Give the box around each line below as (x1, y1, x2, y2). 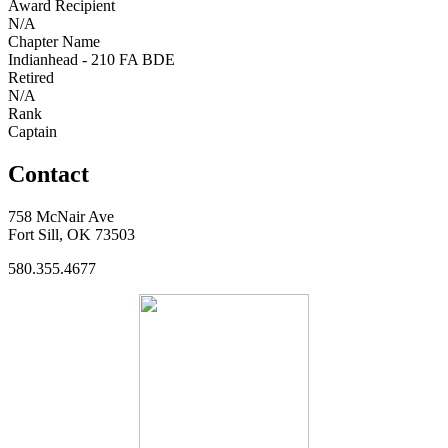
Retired (8, 68, 54, 86)
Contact (8, 160, 89, 187)
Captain (8, 122, 57, 140)
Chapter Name (8, 32, 100, 50)
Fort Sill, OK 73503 (8, 225, 135, 243)
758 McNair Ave (8, 207, 114, 225)
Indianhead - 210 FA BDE (8, 50, 175, 68)
